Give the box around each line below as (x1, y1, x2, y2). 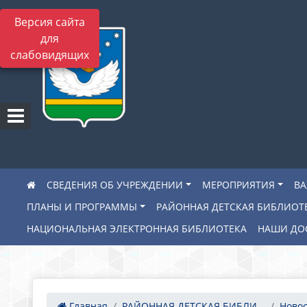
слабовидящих (10, 47, 89, 62)
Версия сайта (14, 14, 85, 29)
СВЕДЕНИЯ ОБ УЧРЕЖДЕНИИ (47, 178, 183, 191)
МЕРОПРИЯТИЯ (201, 178, 275, 191)
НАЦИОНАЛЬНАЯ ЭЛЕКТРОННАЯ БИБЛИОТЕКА (27, 222, 247, 235)
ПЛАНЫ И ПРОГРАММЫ (27, 200, 137, 213)
